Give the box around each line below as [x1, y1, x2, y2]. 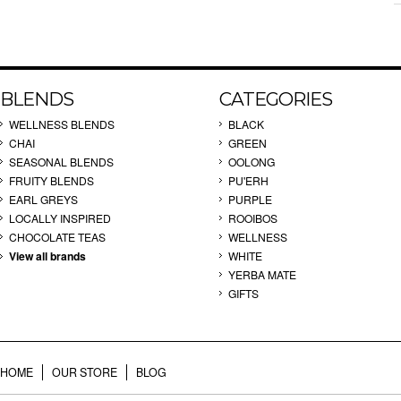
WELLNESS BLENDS [9, 116, 115, 132]
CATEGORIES [219, 88, 332, 110]
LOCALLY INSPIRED [9, 210, 111, 226]
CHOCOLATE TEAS [9, 229, 106, 244]
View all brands [9, 248, 86, 264]
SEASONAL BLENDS [9, 154, 114, 169]
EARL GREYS [9, 192, 78, 207]
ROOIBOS [228, 210, 277, 226]
